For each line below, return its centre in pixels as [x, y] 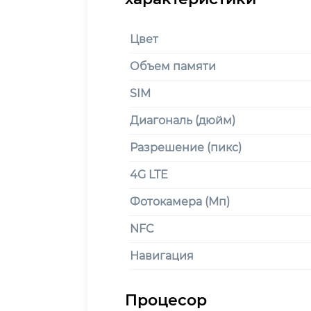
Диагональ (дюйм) [183, 120]
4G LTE [149, 174]
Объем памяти [173, 66]
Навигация [162, 255]
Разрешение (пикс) [186, 147]
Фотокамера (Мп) [180, 201]
